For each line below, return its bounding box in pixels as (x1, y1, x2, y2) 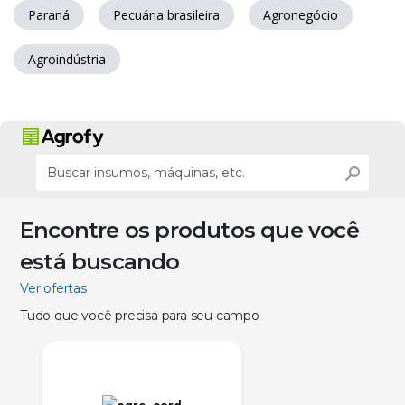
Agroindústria (28, 51, 106, 69)
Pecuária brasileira (113, 6, 220, 24)
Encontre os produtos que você (20, 217, 359, 244)
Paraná (28, 6, 70, 24)
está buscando (20, 249, 180, 276)
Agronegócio (263, 6, 338, 24)
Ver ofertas (20, 280, 87, 297)
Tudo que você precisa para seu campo (20, 307, 259, 325)
